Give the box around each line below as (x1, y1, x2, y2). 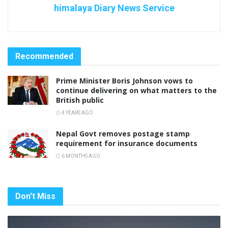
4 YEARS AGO (61, 109, 93, 116)
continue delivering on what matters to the (56, 85, 217, 95)
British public (56, 95, 104, 105)
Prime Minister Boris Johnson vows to (56, 75, 193, 85)
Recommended (15, 51, 73, 61)
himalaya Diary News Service (53, 2, 175, 13)
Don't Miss (15, 191, 55, 201)
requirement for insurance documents (56, 138, 197, 148)
